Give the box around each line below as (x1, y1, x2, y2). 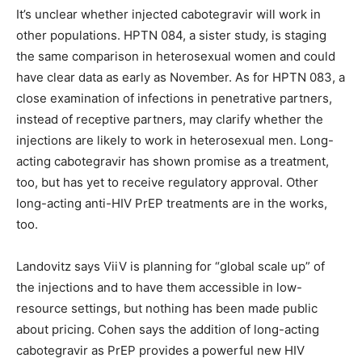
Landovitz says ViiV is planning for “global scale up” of (16, 258, 325, 274)
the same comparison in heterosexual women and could (16, 48, 335, 64)
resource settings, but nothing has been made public (16, 300, 318, 316)
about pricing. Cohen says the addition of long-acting (16, 321, 319, 337)
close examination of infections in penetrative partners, (16, 90, 332, 106)
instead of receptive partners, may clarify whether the (16, 111, 323, 127)
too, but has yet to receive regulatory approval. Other (16, 174, 318, 190)
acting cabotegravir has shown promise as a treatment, (16, 153, 329, 169)
